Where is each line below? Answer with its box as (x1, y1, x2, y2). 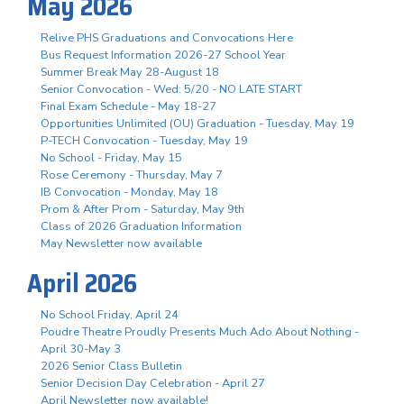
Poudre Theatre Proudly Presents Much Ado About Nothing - (41, 323, 359, 340)
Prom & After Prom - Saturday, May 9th (41, 200, 244, 217)
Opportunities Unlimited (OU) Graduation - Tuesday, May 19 (41, 115, 354, 132)
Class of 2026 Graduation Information (41, 217, 242, 234)
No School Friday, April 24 (41, 306, 179, 323)
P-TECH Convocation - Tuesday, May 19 (41, 132, 248, 149)
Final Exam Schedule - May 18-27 (41, 97, 216, 115)
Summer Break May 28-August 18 (41, 63, 219, 80)
